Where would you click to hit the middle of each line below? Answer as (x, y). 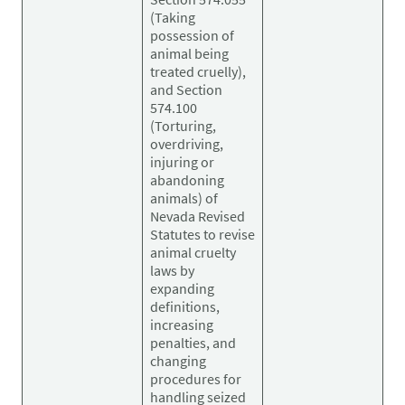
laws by (172, 270)
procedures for (196, 378)
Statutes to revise (202, 234)
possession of (192, 35)
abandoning (187, 179)
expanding (182, 288)
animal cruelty (193, 252)
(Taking (173, 17)
